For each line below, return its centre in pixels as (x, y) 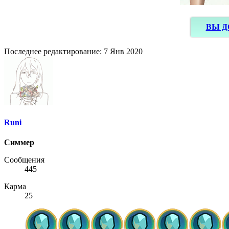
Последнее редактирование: (54, 51)
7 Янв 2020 (123, 51)
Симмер (19, 143)
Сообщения (24, 160)
